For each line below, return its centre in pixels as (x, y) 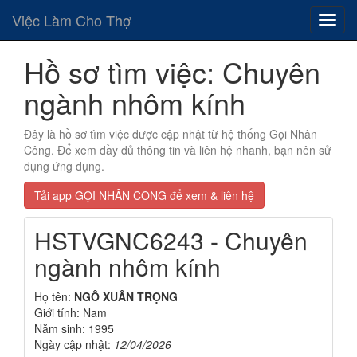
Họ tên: (54, 296)
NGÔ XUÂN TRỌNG (126, 296)
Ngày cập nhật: (74, 344)
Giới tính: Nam (71, 312)
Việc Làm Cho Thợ (71, 20)
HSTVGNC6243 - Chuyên (171, 240)
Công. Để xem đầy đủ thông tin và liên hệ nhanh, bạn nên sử (178, 150)
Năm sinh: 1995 (74, 328)
